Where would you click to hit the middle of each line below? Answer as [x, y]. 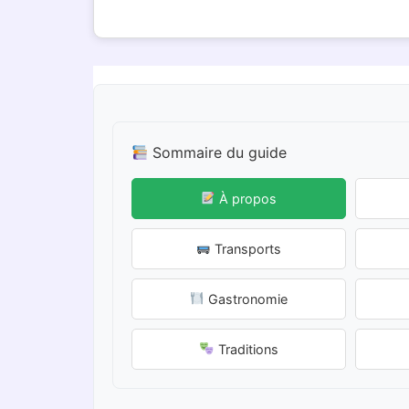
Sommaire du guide [218, 152]
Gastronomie [246, 299]
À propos [246, 199]
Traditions [246, 349]
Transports [246, 249]
